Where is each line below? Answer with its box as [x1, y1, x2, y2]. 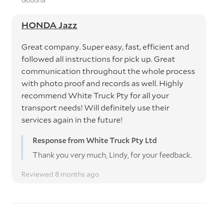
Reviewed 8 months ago [21, 169, 99, 179]
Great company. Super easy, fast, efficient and [21, 41, 189, 52]
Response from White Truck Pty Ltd [33, 135, 157, 145]
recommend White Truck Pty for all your [21, 90, 169, 100]
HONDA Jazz [21, 19, 77, 31]
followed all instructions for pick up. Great [21, 54, 175, 64]
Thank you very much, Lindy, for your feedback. [33, 150, 192, 160]
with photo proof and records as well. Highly [21, 78, 183, 88]
